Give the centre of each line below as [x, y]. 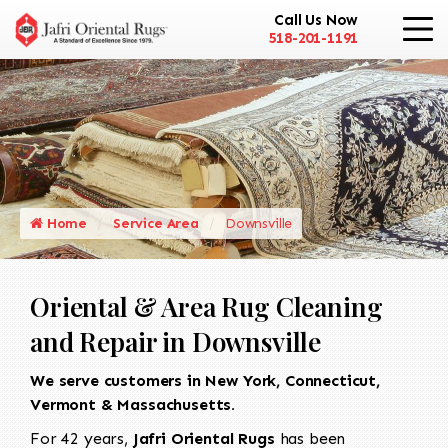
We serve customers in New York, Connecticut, [205, 380]
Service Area [155, 223]
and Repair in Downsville [176, 341]
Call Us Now [316, 20]
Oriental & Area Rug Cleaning [206, 306]
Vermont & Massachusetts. [133, 404]
